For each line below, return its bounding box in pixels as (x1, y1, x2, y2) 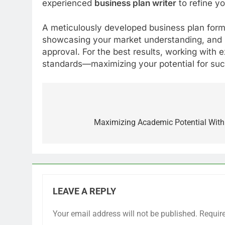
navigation (52, 117, 108, 132)
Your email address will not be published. (53, 208, 197, 218)
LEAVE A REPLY (53, 186, 116, 196)
